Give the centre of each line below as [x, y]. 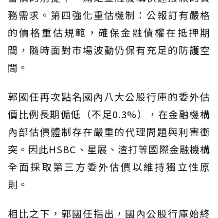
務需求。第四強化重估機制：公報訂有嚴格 [109, 15]
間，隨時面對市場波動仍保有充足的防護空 [109, 50]
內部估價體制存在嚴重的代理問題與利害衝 [109, 131]
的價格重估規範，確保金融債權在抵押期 [109, 32]
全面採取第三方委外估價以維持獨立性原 [109, 166]
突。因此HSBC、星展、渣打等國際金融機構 [109, 149]
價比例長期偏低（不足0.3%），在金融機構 [109, 114]
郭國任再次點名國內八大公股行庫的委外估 [109, 96]
